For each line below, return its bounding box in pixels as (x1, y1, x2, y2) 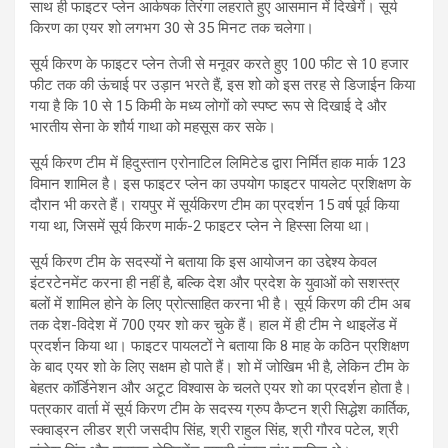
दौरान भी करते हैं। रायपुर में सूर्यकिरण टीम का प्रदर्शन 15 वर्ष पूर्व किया (30, 196, 399, 215)
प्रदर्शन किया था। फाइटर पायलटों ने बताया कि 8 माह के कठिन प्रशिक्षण (30, 337, 409, 356)
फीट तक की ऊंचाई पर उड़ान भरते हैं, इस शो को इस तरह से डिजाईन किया (30, 76, 415, 95)
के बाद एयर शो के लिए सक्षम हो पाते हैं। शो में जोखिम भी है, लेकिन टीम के (30, 358, 409, 377)
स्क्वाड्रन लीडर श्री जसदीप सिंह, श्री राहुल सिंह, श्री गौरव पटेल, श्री (30, 421, 398, 440)
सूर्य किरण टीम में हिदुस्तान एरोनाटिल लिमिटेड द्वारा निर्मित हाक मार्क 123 (30, 154, 406, 173)
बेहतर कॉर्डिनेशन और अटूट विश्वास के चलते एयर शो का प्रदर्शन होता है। (30, 379, 412, 398)
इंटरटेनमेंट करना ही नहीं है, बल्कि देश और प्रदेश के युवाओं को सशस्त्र (30, 274, 400, 293)
